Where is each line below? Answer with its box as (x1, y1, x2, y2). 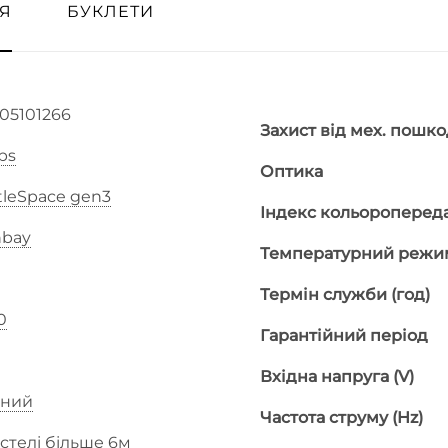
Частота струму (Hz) (260, 408, 423, 427)
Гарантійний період (260, 326, 428, 345)
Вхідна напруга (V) (260, 367, 414, 386)
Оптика (260, 162, 323, 181)
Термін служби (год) (260, 285, 430, 304)
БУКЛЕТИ (67, 2, 154, 21)
